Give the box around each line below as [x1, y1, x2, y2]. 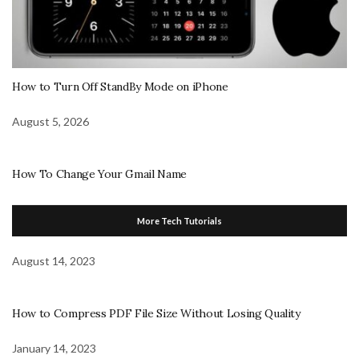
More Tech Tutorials [137, 216, 222, 227]
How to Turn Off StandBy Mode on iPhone [12, 79, 228, 95]
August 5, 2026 [12, 115, 89, 129]
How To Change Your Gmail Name [12, 167, 187, 182]
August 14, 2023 [12, 254, 95, 268]
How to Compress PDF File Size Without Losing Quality [12, 306, 301, 321]
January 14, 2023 [12, 341, 96, 356]
